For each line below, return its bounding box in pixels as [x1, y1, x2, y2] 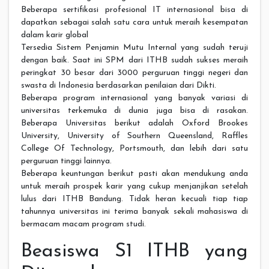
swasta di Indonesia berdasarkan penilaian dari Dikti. [21, 80, 216, 90]
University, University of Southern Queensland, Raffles [21, 131, 248, 141]
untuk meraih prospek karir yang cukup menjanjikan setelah [21, 181, 248, 191]
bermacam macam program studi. [21, 219, 146, 229]
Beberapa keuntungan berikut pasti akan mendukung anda [21, 169, 248, 178]
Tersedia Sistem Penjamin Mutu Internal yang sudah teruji [21, 43, 248, 52]
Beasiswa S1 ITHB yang [21, 241, 248, 261]
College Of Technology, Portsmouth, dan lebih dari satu [21, 144, 248, 153]
